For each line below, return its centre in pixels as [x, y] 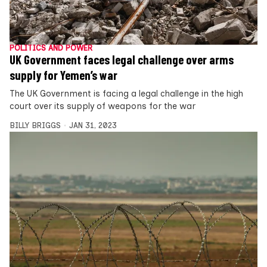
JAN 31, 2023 [93, 126]
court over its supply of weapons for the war [103, 106]
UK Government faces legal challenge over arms [122, 60]
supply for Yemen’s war [63, 75]
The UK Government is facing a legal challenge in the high [126, 94]
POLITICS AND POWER [51, 48]
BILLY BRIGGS [35, 126]
